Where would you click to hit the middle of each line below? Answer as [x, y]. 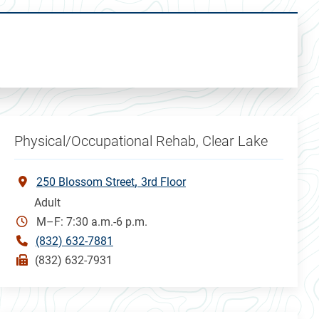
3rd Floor [163, 182]
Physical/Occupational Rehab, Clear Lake [141, 141]
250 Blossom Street [85, 182]
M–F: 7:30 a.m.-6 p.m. [91, 221]
